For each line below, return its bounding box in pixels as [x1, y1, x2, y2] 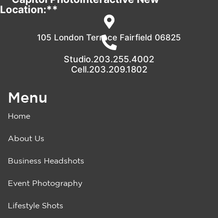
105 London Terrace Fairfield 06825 [37, 33, 181, 43]
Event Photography [8, 179, 82, 188]
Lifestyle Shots [8, 201, 63, 210]
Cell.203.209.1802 [71, 64, 147, 75]
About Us [8, 134, 44, 143]
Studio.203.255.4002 [64, 54, 154, 65]
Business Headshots [8, 156, 84, 165]
